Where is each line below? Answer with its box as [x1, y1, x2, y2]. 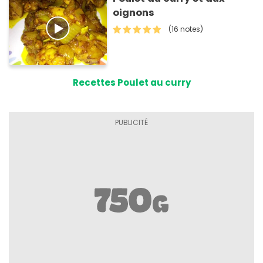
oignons [113, 5, 155, 19]
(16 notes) [168, 23, 204, 34]
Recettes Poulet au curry [72, 76, 191, 89]
